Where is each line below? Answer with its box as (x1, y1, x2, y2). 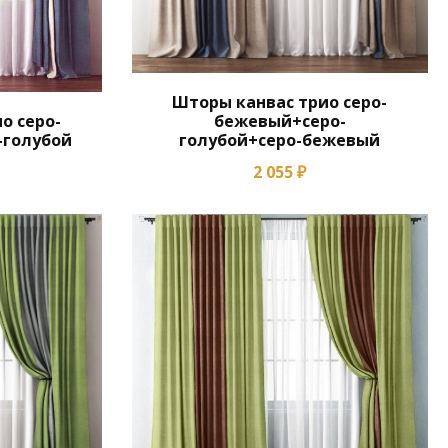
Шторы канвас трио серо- (172, 91, 388, 113)
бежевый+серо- (213, 110, 346, 132)
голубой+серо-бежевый (179, 129, 381, 151)
